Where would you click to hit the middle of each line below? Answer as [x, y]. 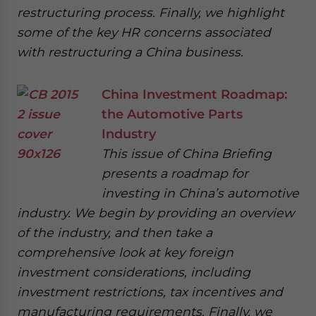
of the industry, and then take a [115, 232]
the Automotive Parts [172, 114]
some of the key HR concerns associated [144, 32]
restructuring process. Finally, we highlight [151, 12]
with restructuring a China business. [130, 52]
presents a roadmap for [175, 173]
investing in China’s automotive [200, 193]
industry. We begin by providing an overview [156, 213]
